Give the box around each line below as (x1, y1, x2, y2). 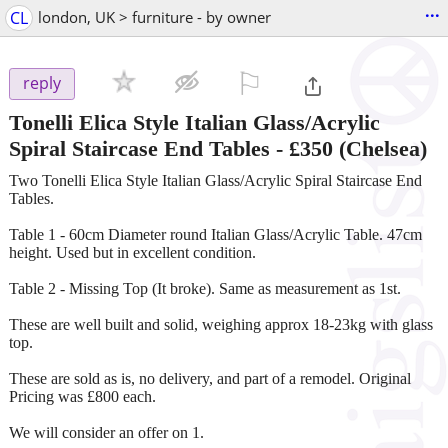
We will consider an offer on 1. (9, 423, 204, 441)
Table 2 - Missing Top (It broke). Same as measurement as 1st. (9, 279, 401, 297)
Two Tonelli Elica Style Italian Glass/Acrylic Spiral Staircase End (9, 171, 422, 189)
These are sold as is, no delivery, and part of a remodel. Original (9, 369, 411, 387)
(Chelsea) (333, 135, 427, 161)
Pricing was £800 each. (9, 387, 156, 405)
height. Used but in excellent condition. (9, 243, 256, 261)
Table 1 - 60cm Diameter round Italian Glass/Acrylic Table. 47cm (9, 225, 422, 243)
